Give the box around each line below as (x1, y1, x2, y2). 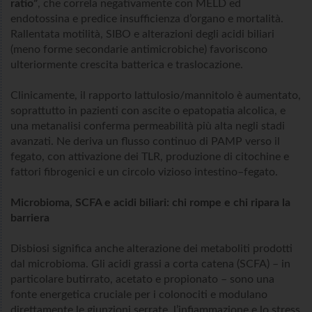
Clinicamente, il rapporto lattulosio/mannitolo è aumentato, (10, 90, 301, 102)
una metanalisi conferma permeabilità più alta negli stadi (10, 120, 285, 132)
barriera (10, 212, 49, 224)
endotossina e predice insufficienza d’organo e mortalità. (10, 13, 283, 25)
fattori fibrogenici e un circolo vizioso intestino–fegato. (10, 166, 278, 178)
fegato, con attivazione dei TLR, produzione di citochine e (10, 151, 289, 163)
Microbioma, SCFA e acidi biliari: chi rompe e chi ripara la (10, 197, 290, 209)
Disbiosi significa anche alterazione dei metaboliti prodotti (10, 243, 292, 255)
